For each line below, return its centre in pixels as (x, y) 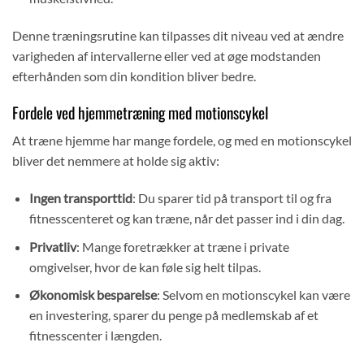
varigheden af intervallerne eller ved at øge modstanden (167, 55)
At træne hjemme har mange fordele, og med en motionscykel (182, 141)
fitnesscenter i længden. (95, 336)
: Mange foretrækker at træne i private (182, 246)
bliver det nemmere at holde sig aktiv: (116, 161)
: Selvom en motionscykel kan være (253, 295)
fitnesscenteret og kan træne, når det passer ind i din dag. (186, 219)
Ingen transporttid (80, 198)
